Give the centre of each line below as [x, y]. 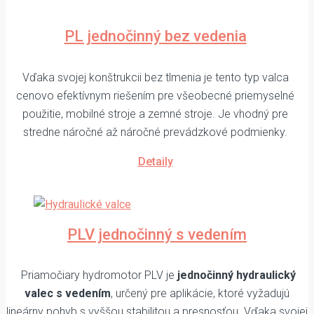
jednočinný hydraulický [237, 275]
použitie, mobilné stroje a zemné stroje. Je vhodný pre [155, 114]
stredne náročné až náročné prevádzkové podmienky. [155, 132]
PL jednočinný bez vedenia [155, 36]
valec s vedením [68, 294]
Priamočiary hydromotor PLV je [98, 275]
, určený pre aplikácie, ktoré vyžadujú [200, 294]
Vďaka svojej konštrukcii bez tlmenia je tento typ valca [155, 77]
